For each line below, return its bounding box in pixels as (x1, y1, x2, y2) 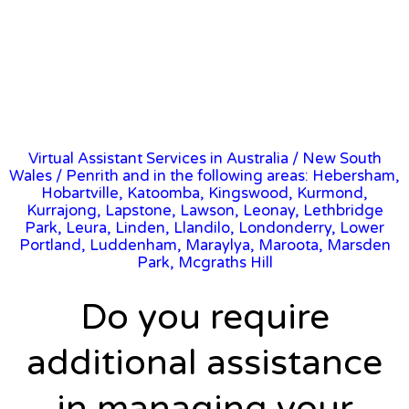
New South (301, 149, 382, 168)
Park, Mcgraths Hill (136, 253, 273, 272)
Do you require (79, 295, 330, 339)
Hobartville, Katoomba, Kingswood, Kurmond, (41, 184, 368, 203)
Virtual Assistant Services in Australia (27, 149, 288, 168)
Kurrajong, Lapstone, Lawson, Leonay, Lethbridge (26, 201, 383, 220)
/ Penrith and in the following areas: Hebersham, (52, 166, 400, 185)
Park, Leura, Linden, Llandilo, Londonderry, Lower (25, 218, 384, 237)
